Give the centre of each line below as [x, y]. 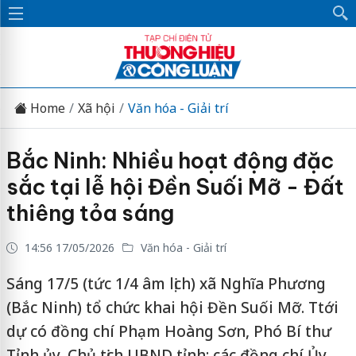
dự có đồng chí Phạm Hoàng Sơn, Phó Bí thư [168, 331]
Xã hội [96, 108]
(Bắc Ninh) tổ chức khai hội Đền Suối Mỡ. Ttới [172, 308]
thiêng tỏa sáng [90, 213]
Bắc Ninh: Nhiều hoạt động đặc [170, 161]
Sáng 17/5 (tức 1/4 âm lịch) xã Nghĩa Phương [166, 284]
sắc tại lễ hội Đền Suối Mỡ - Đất [175, 187]
